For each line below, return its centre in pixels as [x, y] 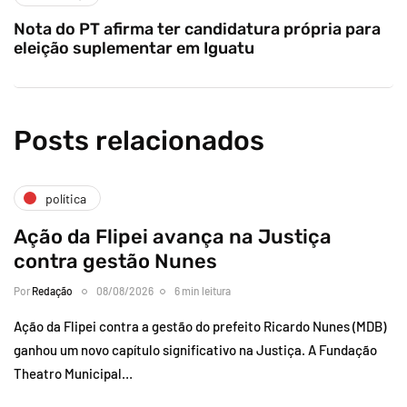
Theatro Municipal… [73, 374]
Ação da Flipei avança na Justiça [173, 237]
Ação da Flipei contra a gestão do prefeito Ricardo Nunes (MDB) [200, 327]
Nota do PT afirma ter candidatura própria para [197, 30]
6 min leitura [203, 291]
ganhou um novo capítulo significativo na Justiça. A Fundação [195, 350]
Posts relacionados [139, 141]
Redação [52, 291]
